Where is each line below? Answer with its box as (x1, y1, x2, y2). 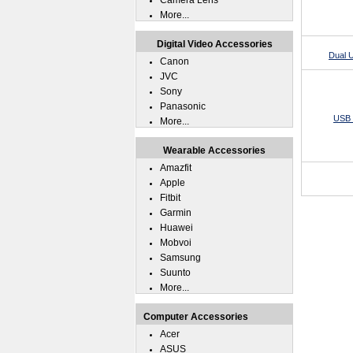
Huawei (160, 222, 193, 233)
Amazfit (160, 162, 191, 173)
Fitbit (160, 192, 180, 203)
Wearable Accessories (163, 145, 266, 156)
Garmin (160, 207, 191, 218)
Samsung (160, 252, 201, 263)
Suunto (160, 267, 191, 278)
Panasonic (160, 101, 206, 112)
